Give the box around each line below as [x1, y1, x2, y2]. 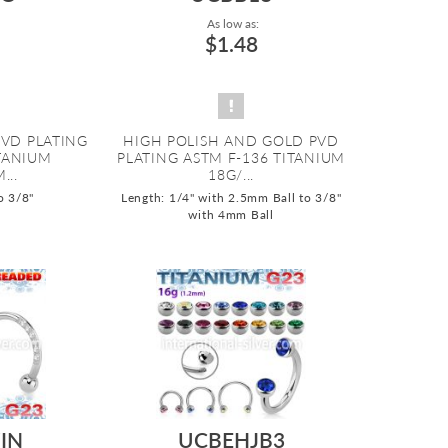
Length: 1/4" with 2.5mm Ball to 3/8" [120, 189, 342, 205]
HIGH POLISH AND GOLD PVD [123, 131, 339, 149]
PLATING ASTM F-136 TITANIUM [117, 148, 346, 166]
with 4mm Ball [188, 206, 274, 222]
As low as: [203, 15, 259, 31]
